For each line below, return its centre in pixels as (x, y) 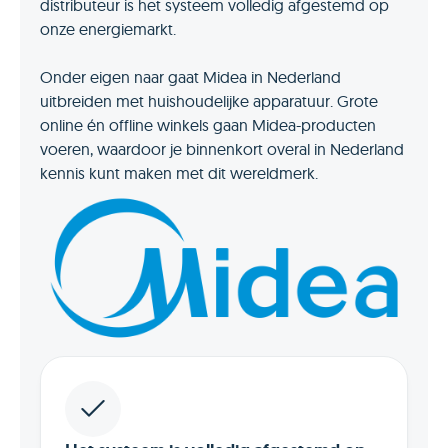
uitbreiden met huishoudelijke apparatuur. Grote (209, 100)
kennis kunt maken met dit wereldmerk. (179, 172)
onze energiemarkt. (108, 28)
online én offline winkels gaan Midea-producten (208, 124)
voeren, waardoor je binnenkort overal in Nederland (222, 148)
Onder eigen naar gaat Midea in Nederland (190, 76)
